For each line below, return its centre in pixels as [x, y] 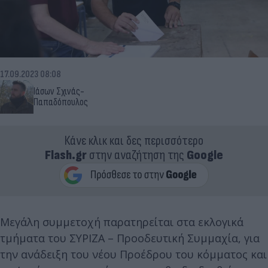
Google [205, 155]
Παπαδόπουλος [61, 102]
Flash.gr [66, 155]
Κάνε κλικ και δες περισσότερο [134, 141]
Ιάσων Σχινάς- [59, 91]
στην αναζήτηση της [137, 155]
